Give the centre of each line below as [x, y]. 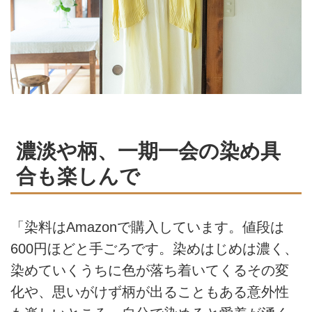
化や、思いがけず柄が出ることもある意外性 [150, 291]
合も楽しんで [78, 176]
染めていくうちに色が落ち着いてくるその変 [150, 270]
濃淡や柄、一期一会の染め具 [148, 151]
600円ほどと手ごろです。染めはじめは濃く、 [154, 248]
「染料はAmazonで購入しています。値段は [147, 227]
